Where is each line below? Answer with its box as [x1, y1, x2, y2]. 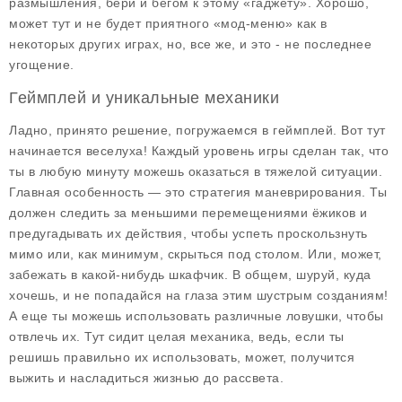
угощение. [9, 57, 74, 72]
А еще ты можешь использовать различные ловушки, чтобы [9, 309, 384, 323]
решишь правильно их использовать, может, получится [9, 350, 354, 364]
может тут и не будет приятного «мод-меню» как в [9, 16, 328, 31]
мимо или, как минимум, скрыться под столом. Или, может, [9, 247, 382, 261]
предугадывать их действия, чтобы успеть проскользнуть [9, 226, 368, 240]
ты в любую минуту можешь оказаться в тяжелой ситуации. [9, 164, 382, 179]
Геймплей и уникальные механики [9, 89, 279, 107]
